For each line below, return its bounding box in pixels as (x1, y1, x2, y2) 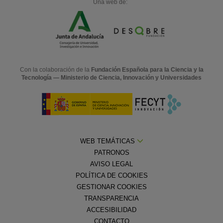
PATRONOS (94, 148, 129, 156)
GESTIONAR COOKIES (76, 183, 147, 191)
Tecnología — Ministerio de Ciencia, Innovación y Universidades (21, 74, 202, 81)
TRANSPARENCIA (84, 194, 139, 202)
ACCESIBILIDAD (87, 206, 136, 214)
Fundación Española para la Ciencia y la (91, 66, 204, 73)
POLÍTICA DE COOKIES (75, 171, 148, 179)
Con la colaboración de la (19, 66, 91, 73)
